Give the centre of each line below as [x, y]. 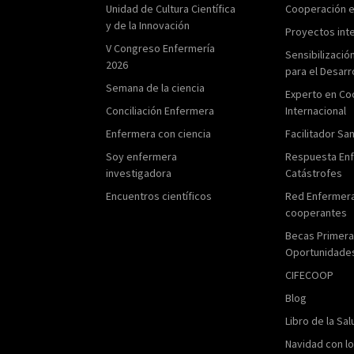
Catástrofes [314, 173]
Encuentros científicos [159, 196]
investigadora [139, 173]
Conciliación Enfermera [160, 110]
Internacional [316, 110]
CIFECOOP [310, 275]
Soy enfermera [142, 156]
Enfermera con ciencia [159, 133]
